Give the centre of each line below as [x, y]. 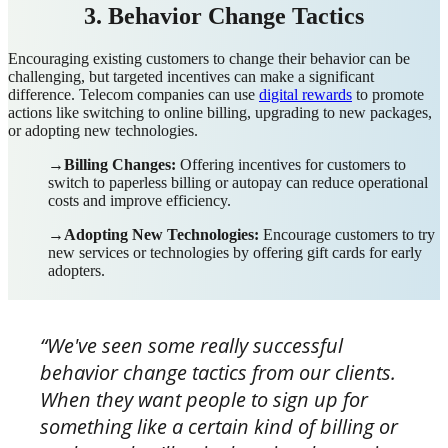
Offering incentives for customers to [293, 164]
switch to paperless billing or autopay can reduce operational [238, 182]
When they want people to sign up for [204, 399]
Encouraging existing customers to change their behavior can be [209, 58]
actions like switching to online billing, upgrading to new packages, [220, 112]
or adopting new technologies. [103, 130]
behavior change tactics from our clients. [218, 372]
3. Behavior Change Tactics [224, 15]
